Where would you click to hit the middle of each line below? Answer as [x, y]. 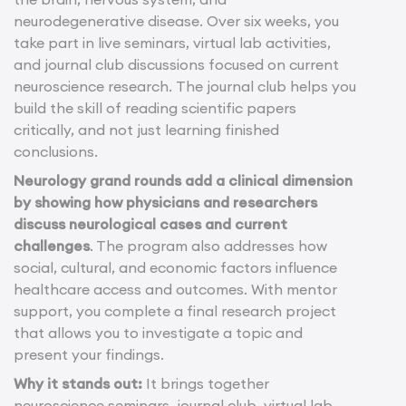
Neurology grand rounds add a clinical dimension [183, 180]
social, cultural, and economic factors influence [175, 267]
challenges [52, 245]
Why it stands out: [78, 383]
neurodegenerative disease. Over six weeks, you [176, 20]
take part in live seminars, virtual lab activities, [172, 42]
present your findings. [89, 354]
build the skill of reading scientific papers [155, 107]
